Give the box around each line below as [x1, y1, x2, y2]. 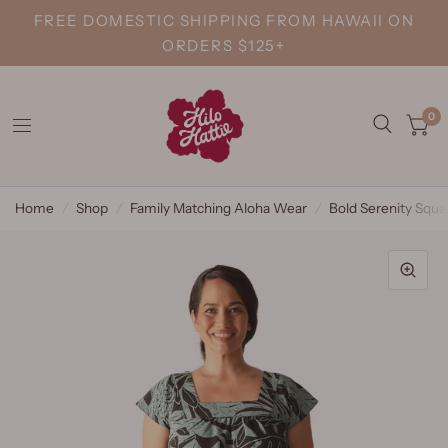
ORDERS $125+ [162, 36, 286, 55]
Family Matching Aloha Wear [130, 200, 307, 216]
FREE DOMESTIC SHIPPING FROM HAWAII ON [33, 11, 415, 30]
